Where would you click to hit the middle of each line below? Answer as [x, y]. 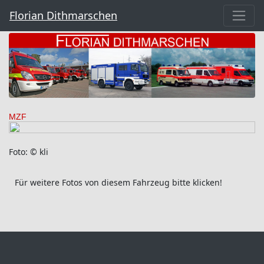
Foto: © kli [29, 151]
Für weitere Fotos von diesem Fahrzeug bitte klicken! [118, 182]
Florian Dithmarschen [63, 16]
